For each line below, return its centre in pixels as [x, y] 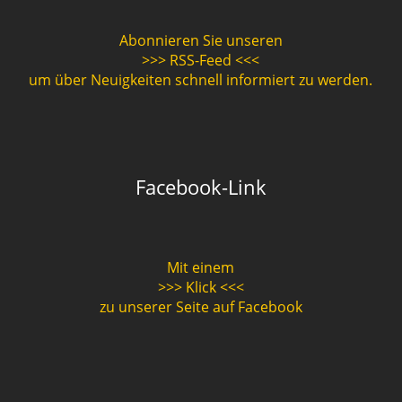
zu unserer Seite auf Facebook [201, 306]
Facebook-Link [201, 186]
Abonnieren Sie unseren [201, 40]
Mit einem [201, 267]
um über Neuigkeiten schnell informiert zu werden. [201, 79]
